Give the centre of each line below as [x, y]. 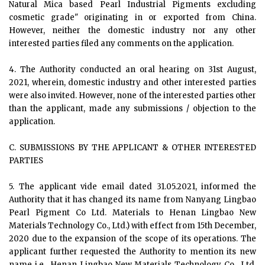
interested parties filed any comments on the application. [121, 43]
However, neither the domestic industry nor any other [132, 30]
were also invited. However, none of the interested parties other [132, 96]
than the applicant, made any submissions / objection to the [132, 109]
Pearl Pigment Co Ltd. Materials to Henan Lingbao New [132, 213]
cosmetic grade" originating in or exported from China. [132, 17]
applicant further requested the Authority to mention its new [132, 252]
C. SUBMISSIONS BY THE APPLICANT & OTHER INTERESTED [132, 148]
